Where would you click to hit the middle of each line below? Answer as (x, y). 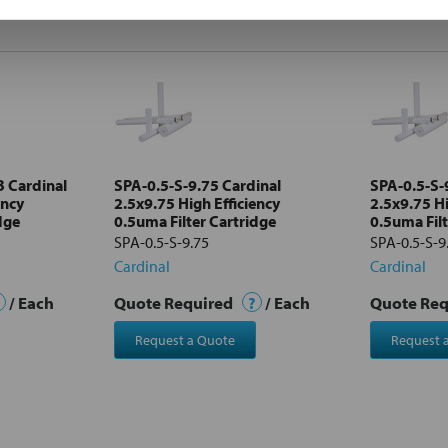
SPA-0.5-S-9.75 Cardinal (197, 184)
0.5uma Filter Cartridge (195, 220)
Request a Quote (184, 339)
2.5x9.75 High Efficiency (197, 202)
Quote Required (175, 302)
